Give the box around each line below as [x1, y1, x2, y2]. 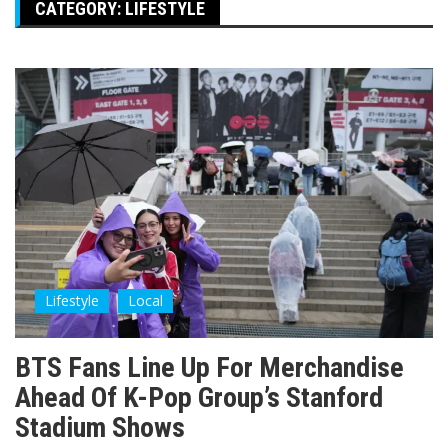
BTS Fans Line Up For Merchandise [15, 351, 404, 385]
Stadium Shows [15, 411, 185, 445]
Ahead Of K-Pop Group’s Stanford [15, 381, 383, 415]
